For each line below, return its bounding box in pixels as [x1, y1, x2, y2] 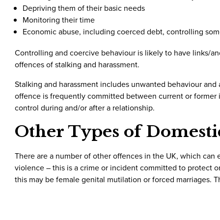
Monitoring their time [23, 14, 95, 26]
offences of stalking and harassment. [15, 59, 139, 70]
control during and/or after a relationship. [15, 102, 155, 113]
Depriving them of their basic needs [23, 2, 145, 14]
